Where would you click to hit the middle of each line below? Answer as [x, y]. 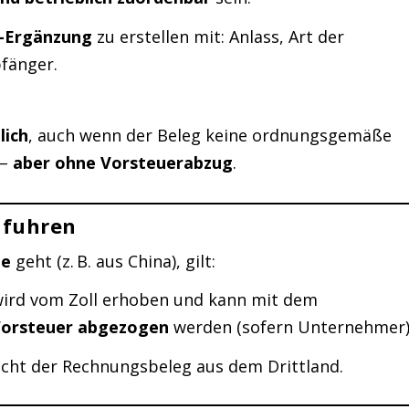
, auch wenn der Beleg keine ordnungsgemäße [210, 135]
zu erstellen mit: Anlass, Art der [218, 36]
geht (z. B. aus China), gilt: [114, 261]
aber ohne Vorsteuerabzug [123, 162]
